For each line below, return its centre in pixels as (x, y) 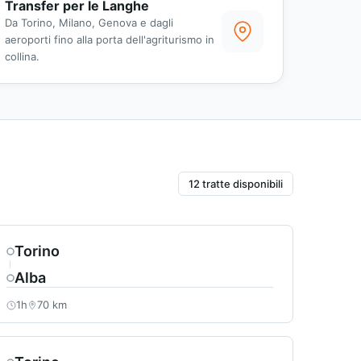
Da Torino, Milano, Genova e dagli (89, 23)
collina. (23, 57)
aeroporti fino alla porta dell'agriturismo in (110, 40)
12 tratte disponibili (236, 184)
